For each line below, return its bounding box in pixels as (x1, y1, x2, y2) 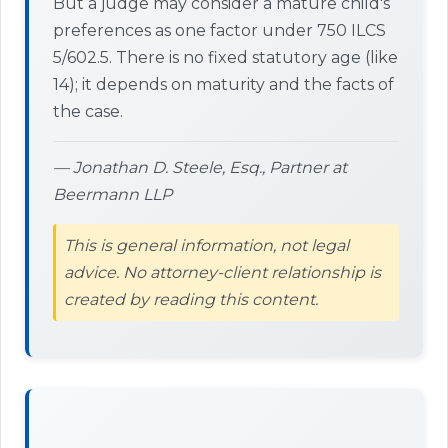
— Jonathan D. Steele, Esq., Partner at (53, 158, 347, 177)
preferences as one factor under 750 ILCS (53, 21, 386, 40)
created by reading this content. (64, 290, 318, 309)
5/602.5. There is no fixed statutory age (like (53, 48, 398, 67)
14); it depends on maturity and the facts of (53, 75, 394, 94)
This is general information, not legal (64, 236, 349, 255)
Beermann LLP (53, 185, 172, 204)
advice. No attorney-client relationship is (64, 263, 381, 282)
